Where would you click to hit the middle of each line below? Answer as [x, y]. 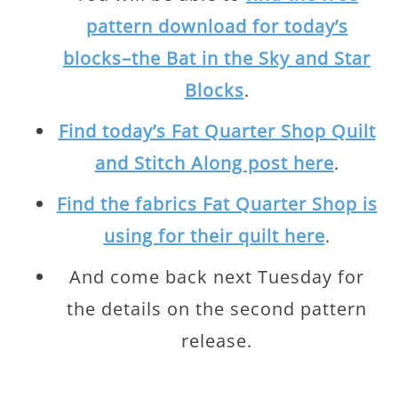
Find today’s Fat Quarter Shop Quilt [217, 131]
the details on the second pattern [217, 309]
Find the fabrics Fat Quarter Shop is [217, 204]
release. [217, 341]
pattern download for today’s [217, 26]
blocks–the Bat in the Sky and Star [217, 58]
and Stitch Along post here [214, 163]
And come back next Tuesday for [217, 277]
